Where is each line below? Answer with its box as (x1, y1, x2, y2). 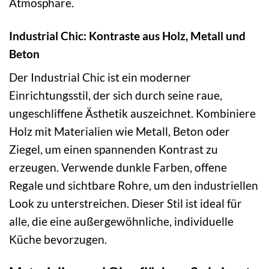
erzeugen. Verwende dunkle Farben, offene (9, 160, 227, 175)
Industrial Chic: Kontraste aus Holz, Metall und (9, 28, 246, 43)
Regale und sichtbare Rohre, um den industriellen (9, 178, 258, 193)
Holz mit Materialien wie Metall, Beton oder (9, 124, 230, 139)
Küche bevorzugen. (9, 232, 107, 247)
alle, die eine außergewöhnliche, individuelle (9, 214, 234, 229)
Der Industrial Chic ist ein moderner (9, 70, 191, 85)
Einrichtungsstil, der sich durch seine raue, (9, 88, 222, 103)
